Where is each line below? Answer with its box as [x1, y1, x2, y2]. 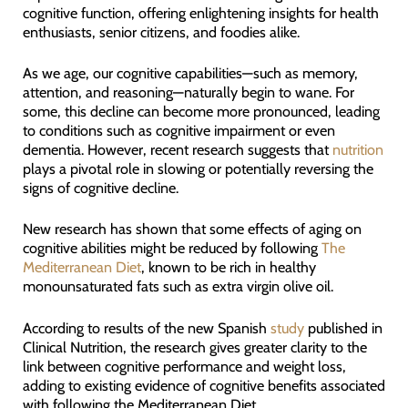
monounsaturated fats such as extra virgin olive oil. [22, 277, 333, 296]
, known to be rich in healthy [140, 258, 316, 277]
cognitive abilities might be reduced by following [22, 239, 321, 258]
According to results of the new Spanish [22, 318, 270, 337]
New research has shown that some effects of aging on [22, 219, 362, 239]
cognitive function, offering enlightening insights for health [22, 3, 379, 22]
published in [303, 318, 382, 337]
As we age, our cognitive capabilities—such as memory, [22, 64, 358, 83]
